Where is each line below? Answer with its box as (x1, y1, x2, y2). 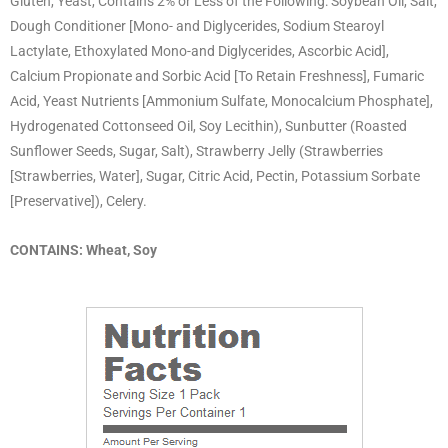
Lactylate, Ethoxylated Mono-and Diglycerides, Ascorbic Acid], (10, 42, 389, 59)
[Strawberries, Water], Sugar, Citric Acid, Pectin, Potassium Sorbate (10, 167, 420, 184)
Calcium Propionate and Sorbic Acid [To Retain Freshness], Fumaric (10, 67, 424, 84)
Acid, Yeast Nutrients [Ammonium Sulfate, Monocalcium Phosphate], (10, 92, 433, 109)
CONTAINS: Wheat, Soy (10, 241, 157, 258)
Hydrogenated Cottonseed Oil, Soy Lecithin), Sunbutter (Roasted (10, 117, 407, 134)
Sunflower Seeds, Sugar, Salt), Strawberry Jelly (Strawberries (10, 142, 383, 159)
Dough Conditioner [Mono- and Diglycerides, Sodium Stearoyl (10, 17, 384, 34)
